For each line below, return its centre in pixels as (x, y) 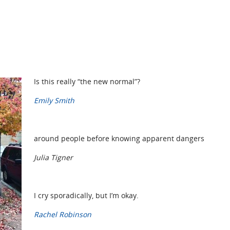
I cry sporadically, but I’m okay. (86, 195)
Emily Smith (54, 100)
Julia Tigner (53, 157)
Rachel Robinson (63, 214)
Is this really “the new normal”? (87, 81)
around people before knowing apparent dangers (119, 138)
